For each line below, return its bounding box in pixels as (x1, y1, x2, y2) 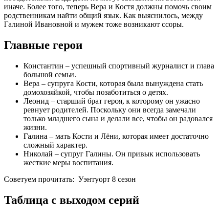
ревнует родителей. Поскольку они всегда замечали (23, 106, 196, 114)
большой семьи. (23, 70, 76, 79)
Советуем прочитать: (4, 175, 74, 184)
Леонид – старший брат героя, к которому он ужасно (23, 97, 200, 106)
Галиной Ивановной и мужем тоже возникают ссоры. (4, 20, 184, 29)
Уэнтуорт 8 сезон (78, 175, 136, 184)
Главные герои (4, 39, 83, 52)
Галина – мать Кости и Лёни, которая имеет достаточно (23, 132, 209, 141)
